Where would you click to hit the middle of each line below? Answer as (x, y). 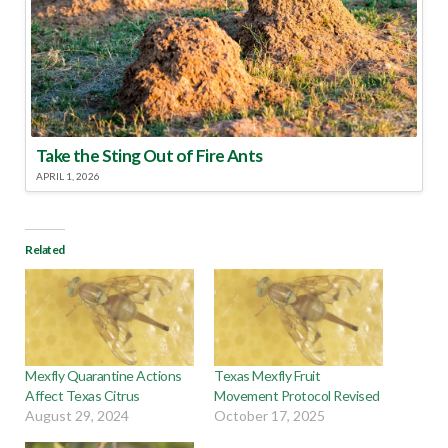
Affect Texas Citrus (82, 395)
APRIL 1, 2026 (68, 175)
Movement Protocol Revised (297, 395)
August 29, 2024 (77, 415)
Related (45, 249)
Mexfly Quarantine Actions (103, 375)
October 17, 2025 (269, 415)
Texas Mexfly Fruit (267, 375)
